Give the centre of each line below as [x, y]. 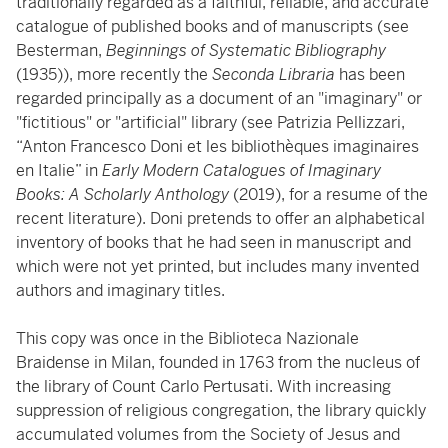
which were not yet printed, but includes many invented [217, 266]
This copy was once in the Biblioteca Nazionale [187, 338]
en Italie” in [59, 170]
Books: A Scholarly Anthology [124, 194]
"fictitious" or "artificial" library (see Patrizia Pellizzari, [210, 122]
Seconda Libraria [273, 74]
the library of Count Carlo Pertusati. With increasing [203, 386]
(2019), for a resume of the [330, 194]
